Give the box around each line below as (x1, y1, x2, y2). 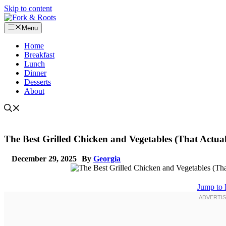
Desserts (24, 78, 51, 87)
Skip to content (4, 4, 52, 13)
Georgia (93, 154, 121, 163)
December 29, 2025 (12, 154, 77, 163)
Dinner (24, 69, 46, 78)
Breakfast (24, 50, 54, 60)
